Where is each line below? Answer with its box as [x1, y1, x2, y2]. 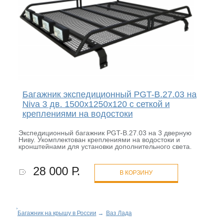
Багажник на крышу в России [17, 210, 96, 217]
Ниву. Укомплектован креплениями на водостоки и [18, 136, 180, 144]
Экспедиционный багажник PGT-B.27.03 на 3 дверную [18, 129, 192, 137]
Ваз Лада [106, 210, 132, 217]
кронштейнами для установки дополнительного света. [18, 143, 192, 151]
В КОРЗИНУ [119, 169, 153, 177]
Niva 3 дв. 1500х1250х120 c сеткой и [22, 99, 170, 109]
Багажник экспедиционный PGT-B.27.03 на [22, 90, 197, 100]
